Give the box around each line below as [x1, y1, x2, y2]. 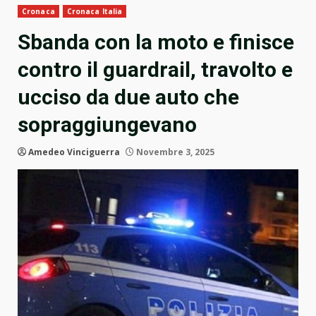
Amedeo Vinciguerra [28, 146, 120, 159]
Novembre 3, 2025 [134, 146, 214, 159]
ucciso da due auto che [18, 85, 239, 110]
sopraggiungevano [18, 112, 197, 138]
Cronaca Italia [66, 6, 123, 17]
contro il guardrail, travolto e [18, 57, 293, 83]
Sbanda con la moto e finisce [18, 30, 294, 55]
